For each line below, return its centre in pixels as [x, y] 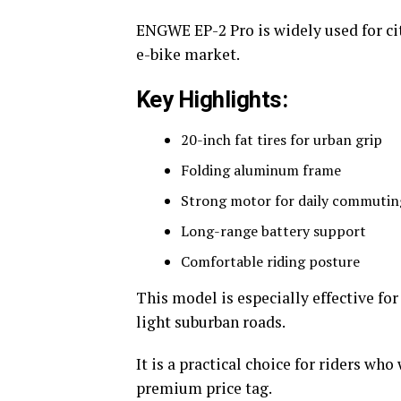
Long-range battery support [273, 231]
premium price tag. [204, 388]
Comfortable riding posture [270, 261]
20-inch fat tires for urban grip [282, 140]
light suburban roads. [211, 322]
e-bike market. [188, 54]
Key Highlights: [212, 99]
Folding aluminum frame [261, 170]
